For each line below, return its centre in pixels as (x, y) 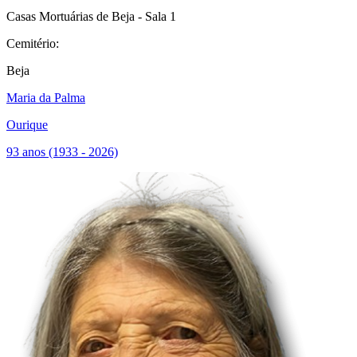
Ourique (27, 125)
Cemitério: (33, 43)
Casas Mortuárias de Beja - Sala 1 (91, 16)
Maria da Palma (46, 98)
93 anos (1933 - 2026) (62, 152)
